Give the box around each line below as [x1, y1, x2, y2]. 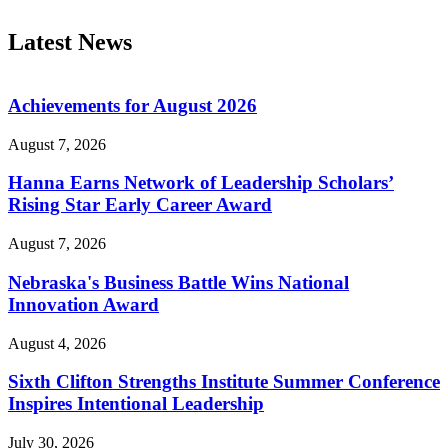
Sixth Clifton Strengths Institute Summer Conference [8, 371, 440, 393]
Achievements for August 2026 [8, 95, 257, 117]
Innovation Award [8, 293, 159, 315]
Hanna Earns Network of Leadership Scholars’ [8, 172, 394, 194]
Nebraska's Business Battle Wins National [8, 271, 349, 293]
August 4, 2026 [8, 334, 106, 352]
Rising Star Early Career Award [8, 194, 272, 216]
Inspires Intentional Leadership [8, 393, 264, 415]
